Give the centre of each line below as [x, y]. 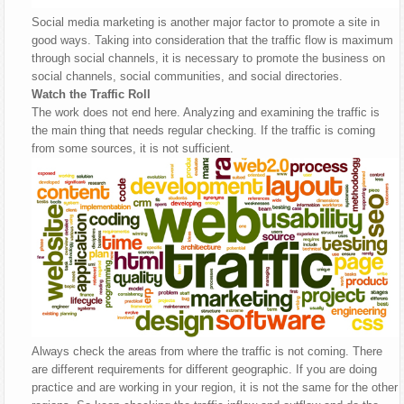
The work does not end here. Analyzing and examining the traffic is [206, 113]
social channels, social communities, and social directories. [188, 77]
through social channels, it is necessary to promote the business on [209, 59]
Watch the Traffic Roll [92, 95]
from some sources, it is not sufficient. [133, 149]
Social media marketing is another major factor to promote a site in [206, 23]
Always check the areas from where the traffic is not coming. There [207, 351]
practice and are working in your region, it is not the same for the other [215, 387]
